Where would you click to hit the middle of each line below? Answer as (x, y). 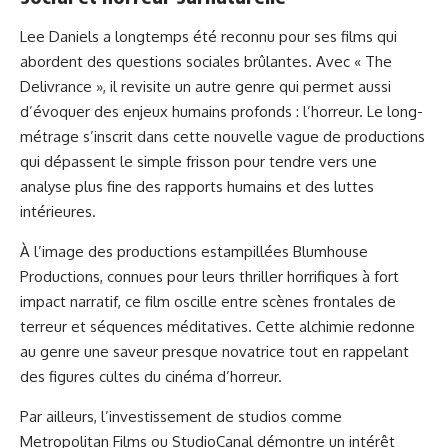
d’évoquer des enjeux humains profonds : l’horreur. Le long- (221, 112)
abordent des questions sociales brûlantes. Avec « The (206, 62)
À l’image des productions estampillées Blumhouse (194, 252)
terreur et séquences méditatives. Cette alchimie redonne (217, 327)
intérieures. (58, 212)
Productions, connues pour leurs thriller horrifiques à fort (209, 277)
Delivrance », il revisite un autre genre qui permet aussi (205, 87)
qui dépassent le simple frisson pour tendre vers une (198, 162)
